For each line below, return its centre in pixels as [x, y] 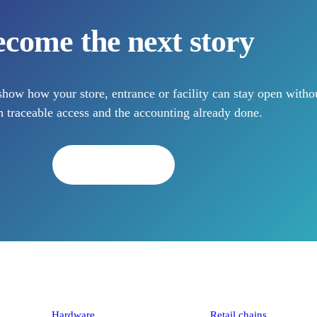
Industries [233, 292]
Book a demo [107, 164]
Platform [72, 292]
